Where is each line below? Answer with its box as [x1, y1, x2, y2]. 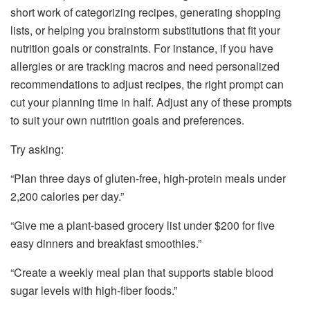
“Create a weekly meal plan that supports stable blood [10, 264, 273, 281]
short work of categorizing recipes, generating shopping [10, 4, 281, 21]
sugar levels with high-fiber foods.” [10, 282, 177, 299]
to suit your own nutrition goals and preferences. [10, 112, 244, 129]
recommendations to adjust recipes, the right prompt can [10, 76, 284, 93]
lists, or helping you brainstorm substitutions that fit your [10, 22, 280, 39]
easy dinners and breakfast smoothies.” [10, 235, 201, 252]
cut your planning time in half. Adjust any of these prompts [10, 94, 292, 111]
